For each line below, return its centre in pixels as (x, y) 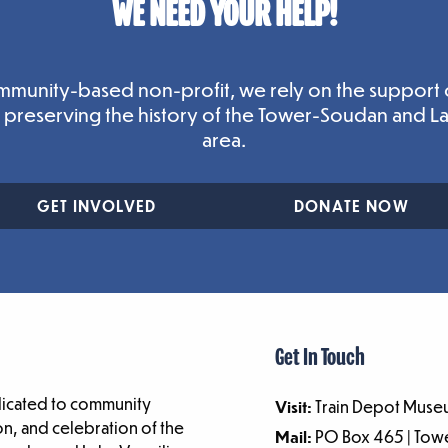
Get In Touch (320, 359)
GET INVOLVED (96, 206)
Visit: (294, 407)
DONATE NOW (351, 206)
